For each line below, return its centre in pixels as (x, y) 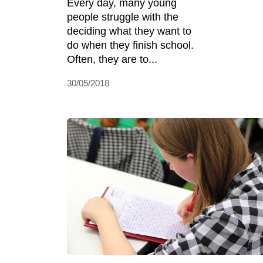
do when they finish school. (130, 45)
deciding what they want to (129, 31)
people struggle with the (123, 17)
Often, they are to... (112, 60)
